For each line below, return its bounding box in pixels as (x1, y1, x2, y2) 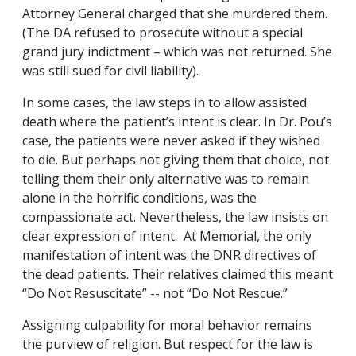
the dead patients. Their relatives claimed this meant (22, 265, 333, 284)
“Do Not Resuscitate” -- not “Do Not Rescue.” (22, 284, 291, 303)
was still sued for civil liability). (22, 62, 199, 80)
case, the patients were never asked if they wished (22, 132, 320, 150)
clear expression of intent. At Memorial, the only (22, 227, 311, 246)
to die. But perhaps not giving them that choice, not (22, 151, 329, 169)
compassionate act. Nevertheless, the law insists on (22, 208, 328, 226)
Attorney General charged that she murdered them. (22, 5, 327, 23)
